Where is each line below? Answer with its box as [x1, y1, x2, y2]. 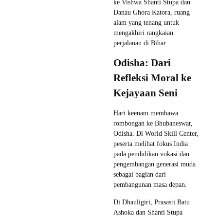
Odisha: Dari [113, 56, 171, 69]
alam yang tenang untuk [113, 18, 179, 26]
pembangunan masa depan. [113, 181, 187, 188]
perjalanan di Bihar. [113, 39, 167, 47]
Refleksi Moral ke [113, 72, 191, 84]
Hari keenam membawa [113, 109, 178, 117]
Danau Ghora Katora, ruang [113, 8, 190, 16]
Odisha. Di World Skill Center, [113, 129, 199, 137]
